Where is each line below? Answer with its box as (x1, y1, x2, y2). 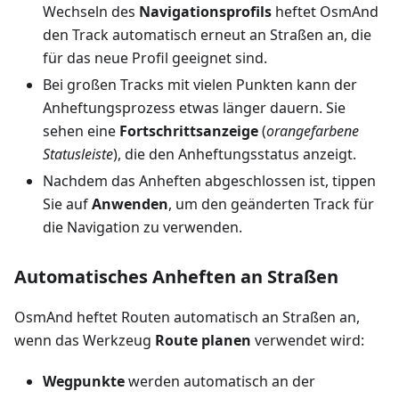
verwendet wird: (251, 330, 364, 351)
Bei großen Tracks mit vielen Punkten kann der (43, 75, 357, 95)
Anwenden (92, 194, 168, 215)
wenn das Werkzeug (14, 330, 155, 351)
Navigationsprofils (139, 2, 272, 22)
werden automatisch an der (125, 371, 315, 392)
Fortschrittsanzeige (119, 121, 258, 142)
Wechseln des (43, 2, 139, 22)
